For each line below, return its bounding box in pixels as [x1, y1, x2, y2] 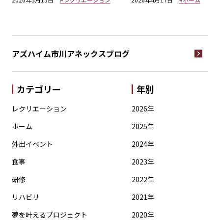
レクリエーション [12, 103, 67, 113]
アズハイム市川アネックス [12, 47, 106, 59]
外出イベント [12, 138, 53, 149]
